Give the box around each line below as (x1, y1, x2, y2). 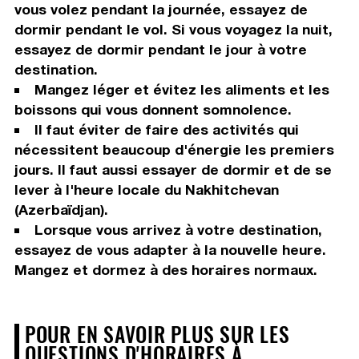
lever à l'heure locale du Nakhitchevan (14, 181, 279, 199)
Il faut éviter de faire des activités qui (34, 121, 299, 139)
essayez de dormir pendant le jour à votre (14, 41, 307, 58)
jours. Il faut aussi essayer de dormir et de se (14, 161, 332, 179)
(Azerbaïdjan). (14, 201, 108, 219)
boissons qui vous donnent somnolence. (14, 101, 292, 119)
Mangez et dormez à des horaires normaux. (14, 261, 317, 279)
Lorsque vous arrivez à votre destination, (34, 221, 322, 239)
